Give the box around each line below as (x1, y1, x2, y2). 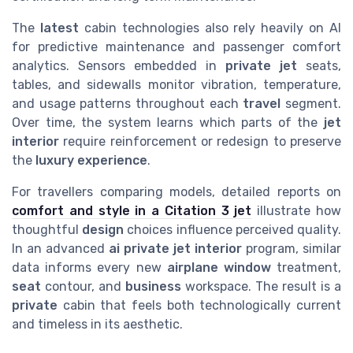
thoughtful (12, 221, 83, 237)
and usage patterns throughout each (12, 95, 243, 111)
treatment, (270, 259, 342, 275)
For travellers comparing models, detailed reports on (12, 184, 341, 199)
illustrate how (251, 203, 342, 218)
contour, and (41, 278, 125, 294)
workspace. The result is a (181, 278, 341, 294)
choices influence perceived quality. (124, 221, 342, 237)
